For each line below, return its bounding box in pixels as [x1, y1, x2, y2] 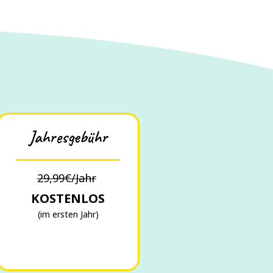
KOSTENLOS [31, 190, 105, 207]
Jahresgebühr [29, 126, 108, 147]
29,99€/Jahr [37, 171, 96, 185]
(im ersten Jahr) [37, 208, 99, 220]
